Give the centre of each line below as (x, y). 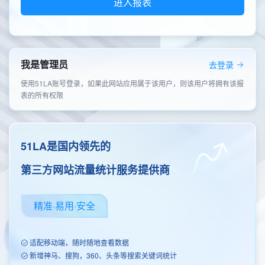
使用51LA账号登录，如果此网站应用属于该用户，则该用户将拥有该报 (132, 83)
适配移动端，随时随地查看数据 (78, 242)
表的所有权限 (42, 95)
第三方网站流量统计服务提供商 (95, 170)
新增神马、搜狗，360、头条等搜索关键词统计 (102, 255)
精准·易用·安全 (64, 206)
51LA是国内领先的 (66, 146)
